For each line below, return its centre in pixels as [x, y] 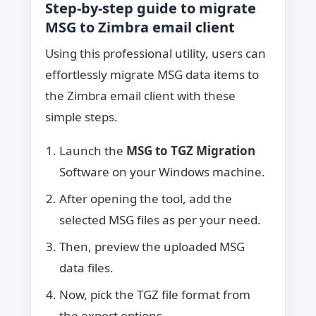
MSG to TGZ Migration [190, 150]
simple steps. [81, 116]
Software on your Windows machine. [162, 171]
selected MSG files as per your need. [160, 219]
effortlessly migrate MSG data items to [152, 74]
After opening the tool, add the [145, 198]
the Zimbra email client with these [140, 95]
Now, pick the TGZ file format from [154, 294]
